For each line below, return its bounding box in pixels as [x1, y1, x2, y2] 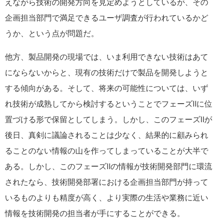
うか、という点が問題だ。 [5, 28, 99, 38]
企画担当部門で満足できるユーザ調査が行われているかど [5, 13, 208, 22]
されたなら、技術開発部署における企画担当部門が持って [5, 177, 208, 187]
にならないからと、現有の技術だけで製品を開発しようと [5, 67, 208, 77]
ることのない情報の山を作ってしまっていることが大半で [5, 146, 208, 155]
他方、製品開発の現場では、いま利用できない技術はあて [5, 52, 208, 62]
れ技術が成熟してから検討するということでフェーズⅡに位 [5, 99, 212, 109]
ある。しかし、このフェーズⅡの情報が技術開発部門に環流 [5, 161, 212, 171]
